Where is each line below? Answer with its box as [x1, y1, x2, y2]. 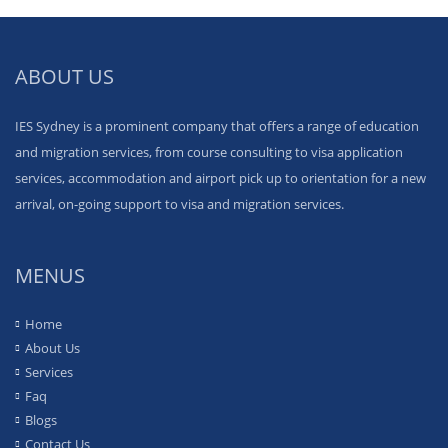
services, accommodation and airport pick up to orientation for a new [15, 169, 426, 188]
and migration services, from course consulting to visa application [15, 143, 403, 162]
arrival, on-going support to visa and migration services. [15, 195, 344, 214]
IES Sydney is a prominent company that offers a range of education [15, 117, 419, 136]
